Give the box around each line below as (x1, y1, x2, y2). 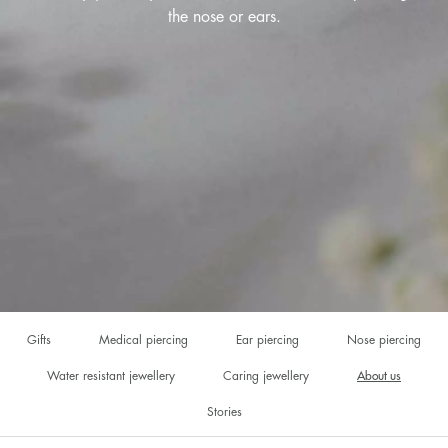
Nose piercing (347, 334, 421, 346)
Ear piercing (236, 334, 299, 346)
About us (357, 370, 401, 382)
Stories (206, 406, 242, 418)
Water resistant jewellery (47, 370, 175, 382)
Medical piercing (99, 334, 188, 346)
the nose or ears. (167, 8, 281, 25)
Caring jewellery (223, 370, 309, 382)
